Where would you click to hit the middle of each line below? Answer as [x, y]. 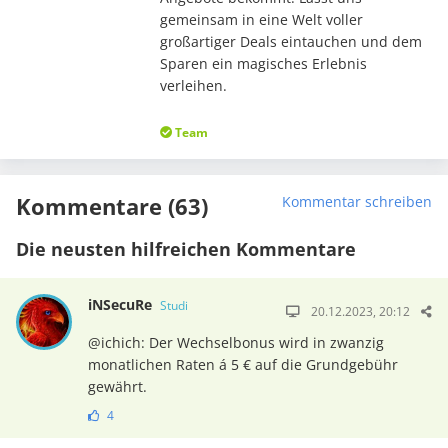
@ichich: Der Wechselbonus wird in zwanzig [235, 342]
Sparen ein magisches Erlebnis [263, 63]
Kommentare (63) [112, 205]
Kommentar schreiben [357, 201]
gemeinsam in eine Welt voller [261, 19]
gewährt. [117, 386]
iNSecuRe [121, 304]
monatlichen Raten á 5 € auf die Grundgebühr [242, 364]
